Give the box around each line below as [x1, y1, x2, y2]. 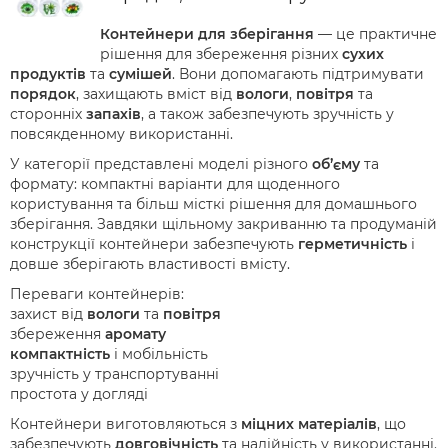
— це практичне [314, 25, 437, 43]
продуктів [10, 65, 86, 83]
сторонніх [10, 105, 86, 123]
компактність [10, 345, 110, 363]
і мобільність [110, 345, 208, 363]
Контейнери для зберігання [100, 25, 314, 43]
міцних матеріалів [241, 415, 377, 433]
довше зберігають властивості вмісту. [10, 255, 290, 273]
